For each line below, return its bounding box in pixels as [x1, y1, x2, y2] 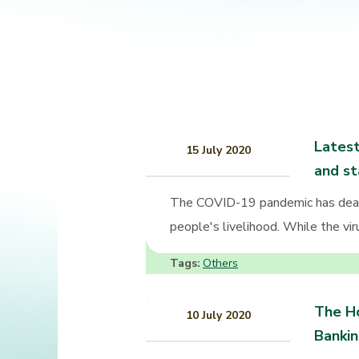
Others [203, 256, 238, 272]
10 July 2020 [185, 308, 251, 324]
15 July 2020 [185, 143, 251, 159]
